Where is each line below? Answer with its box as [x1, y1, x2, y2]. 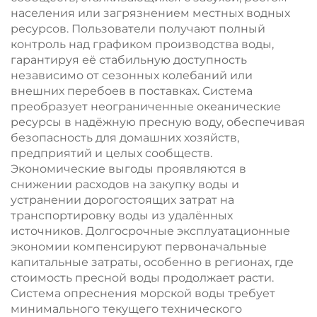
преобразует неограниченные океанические [11, 100, 281, 113]
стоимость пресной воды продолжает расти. [11, 271, 274, 284]
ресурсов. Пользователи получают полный [11, 22, 265, 35]
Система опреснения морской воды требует [11, 287, 275, 300]
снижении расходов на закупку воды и [11, 178, 239, 191]
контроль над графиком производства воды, [11, 38, 274, 51]
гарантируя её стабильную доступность [11, 53, 247, 67]
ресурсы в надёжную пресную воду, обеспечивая [11, 115, 305, 129]
